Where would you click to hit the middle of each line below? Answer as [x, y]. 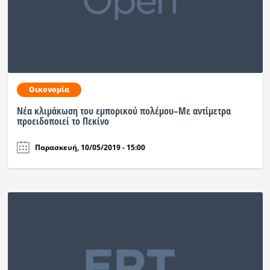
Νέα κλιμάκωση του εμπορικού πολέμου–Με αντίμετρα [124, 111]
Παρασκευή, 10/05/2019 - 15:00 [90, 147]
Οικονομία [49, 90]
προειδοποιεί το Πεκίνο [63, 121]
